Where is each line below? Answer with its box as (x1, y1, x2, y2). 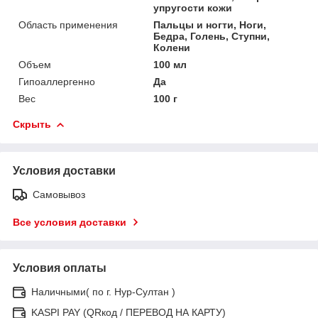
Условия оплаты (13, 261, 106, 274)
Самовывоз (33, 188, 85, 200)
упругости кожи (153, 1, 233, 13)
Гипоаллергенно (18, 75, 95, 87)
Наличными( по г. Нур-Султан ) (31, 285, 175, 297)
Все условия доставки (13, 216, 126, 228)
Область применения (18, 18, 118, 31)
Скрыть (13, 118, 51, 130)
